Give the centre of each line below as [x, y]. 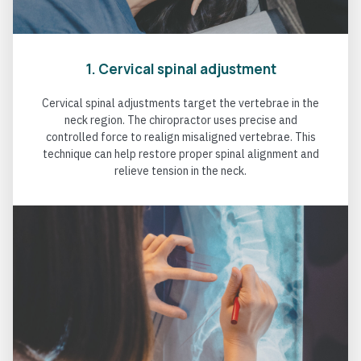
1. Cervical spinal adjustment [180, 69]
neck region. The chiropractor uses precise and [180, 120]
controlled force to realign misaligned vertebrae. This [180, 137]
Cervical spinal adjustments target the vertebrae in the [180, 104]
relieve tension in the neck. [180, 171]
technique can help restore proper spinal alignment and [180, 154]
